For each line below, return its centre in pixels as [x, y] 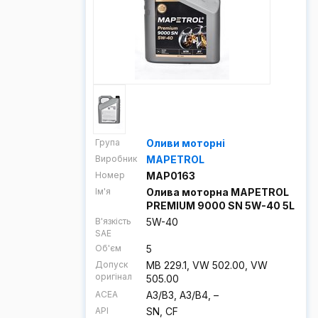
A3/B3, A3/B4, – [182, 295]
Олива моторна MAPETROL [218, 192]
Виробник [116, 159]
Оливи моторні [186, 143]
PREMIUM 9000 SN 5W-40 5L [220, 205]
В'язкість [113, 221]
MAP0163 [171, 176]
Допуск [111, 264]
